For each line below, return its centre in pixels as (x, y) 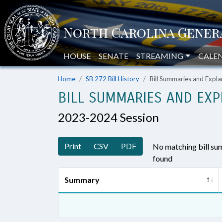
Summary (82, 180)
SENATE (113, 56)
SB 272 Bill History (112, 79)
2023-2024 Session (109, 117)
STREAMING (160, 56)
